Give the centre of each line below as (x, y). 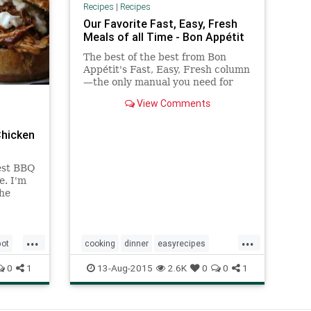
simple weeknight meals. (142, 95)
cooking (100, 243)
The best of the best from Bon (154, 57)
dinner (136, 243)
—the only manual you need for (158, 82)
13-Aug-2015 (124, 268)
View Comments (172, 104)
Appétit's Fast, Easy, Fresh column (166, 70)
